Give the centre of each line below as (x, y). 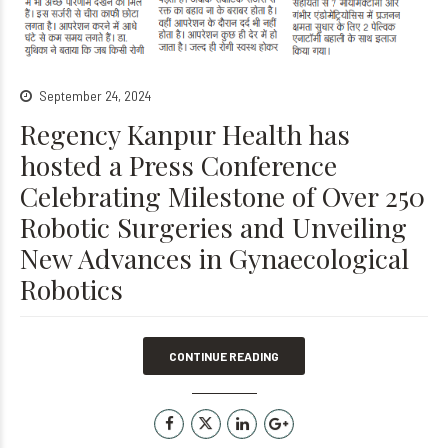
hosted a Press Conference (178, 165)
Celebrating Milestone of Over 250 (222, 196)
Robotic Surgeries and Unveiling (213, 227)
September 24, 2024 (95, 96)
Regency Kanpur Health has (185, 134)
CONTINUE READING (224, 356)
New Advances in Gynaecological (214, 258)
